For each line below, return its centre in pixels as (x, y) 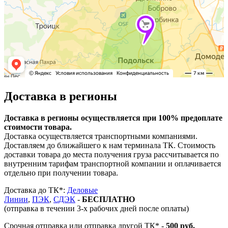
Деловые (82, 190)
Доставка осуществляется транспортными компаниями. (101, 136)
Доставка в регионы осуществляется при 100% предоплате (113, 118)
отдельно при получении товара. (61, 173)
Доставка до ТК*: (36, 190)
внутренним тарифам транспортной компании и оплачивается (112, 163)
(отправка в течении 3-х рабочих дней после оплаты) (96, 208)
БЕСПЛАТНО (108, 199)
